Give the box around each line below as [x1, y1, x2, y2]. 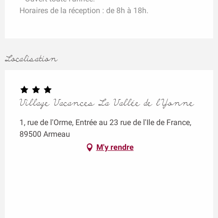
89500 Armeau [19, 129, 70, 139]
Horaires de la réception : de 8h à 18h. [19, 5, 148, 15]
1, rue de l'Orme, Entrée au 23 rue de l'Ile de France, [19, 117, 191, 127]
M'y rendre [96, 142, 134, 152]
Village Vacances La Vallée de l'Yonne [19, 96, 194, 109]
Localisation [5, 53, 57, 65]
